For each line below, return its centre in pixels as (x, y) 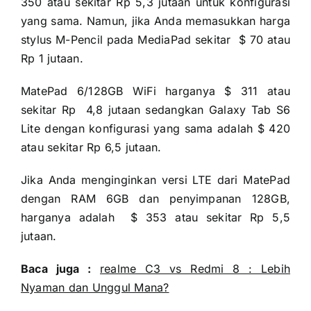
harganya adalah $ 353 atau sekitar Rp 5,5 (155, 217)
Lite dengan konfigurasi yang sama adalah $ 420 (155, 128)
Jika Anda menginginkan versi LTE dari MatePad (155, 179)
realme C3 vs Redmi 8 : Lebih (195, 268)
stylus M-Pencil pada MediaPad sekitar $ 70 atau (155, 39)
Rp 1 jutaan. (52, 58)
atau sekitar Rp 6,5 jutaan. (91, 147)
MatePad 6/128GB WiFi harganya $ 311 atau (155, 91)
